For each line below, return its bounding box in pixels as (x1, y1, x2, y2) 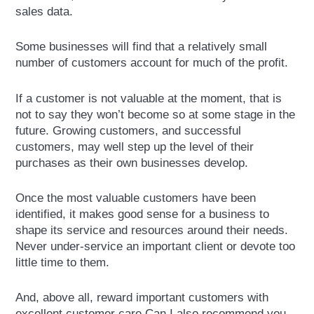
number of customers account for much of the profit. (15, 56, 289, 70)
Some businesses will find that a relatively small (15, 40, 268, 54)
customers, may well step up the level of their (15, 139, 254, 153)
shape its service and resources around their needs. (15, 223, 289, 237)
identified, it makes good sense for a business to (15, 207, 270, 221)
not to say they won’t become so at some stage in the (15, 107, 296, 121)
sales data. (15, 5, 74, 19)
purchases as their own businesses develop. (15, 156, 249, 170)
